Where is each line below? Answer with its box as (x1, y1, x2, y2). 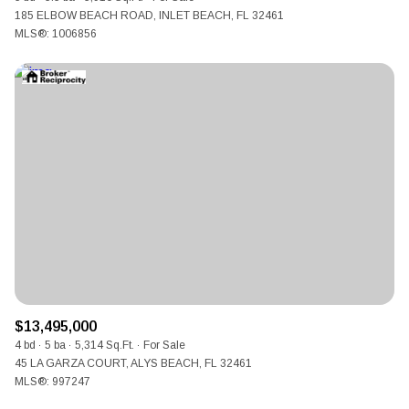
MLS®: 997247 (15, 374, 90, 388)
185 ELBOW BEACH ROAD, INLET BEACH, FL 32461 (15, 9, 284, 23)
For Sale (143, 338, 185, 351)
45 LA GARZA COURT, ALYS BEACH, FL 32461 (15, 356, 252, 370)
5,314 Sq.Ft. (75, 338, 134, 351)
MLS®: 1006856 (15, 27, 97, 41)
